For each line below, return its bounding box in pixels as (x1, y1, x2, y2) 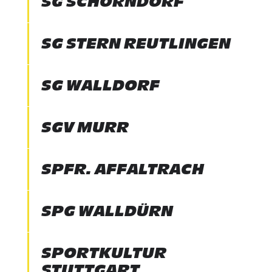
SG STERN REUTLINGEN (41, 35, 231, 52)
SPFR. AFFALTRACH (41, 160, 204, 178)
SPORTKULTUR (41, 244, 166, 262)
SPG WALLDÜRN (41, 202, 173, 220)
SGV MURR (41, 118, 129, 136)
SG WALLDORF (41, 76, 160, 94)
